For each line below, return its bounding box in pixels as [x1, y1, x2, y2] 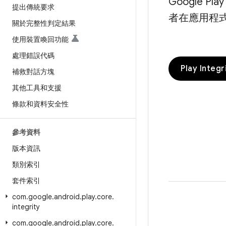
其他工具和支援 [12, 83, 62, 92]
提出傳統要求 [12, 3, 54, 12]
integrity [12, 202, 40, 211]
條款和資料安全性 [12, 99, 69, 108]
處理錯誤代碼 [12, 51, 54, 60]
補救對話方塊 [12, 67, 54, 76]
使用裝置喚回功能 [12, 35, 69, 44]
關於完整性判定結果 [12, 19, 76, 28]
